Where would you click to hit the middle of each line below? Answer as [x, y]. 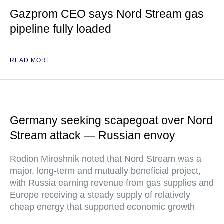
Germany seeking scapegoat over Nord [111, 120]
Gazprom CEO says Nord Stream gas [107, 14]
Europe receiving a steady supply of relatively [100, 195]
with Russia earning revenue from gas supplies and [112, 183]
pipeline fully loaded [61, 29]
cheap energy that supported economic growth [102, 207]
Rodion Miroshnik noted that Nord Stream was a [106, 159]
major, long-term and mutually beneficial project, [105, 171]
